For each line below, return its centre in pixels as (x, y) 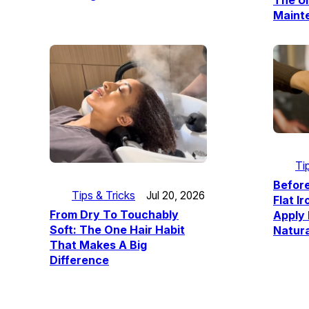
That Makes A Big (98, 245)
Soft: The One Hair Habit (117, 230)
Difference (79, 260)
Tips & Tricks (103, 196)
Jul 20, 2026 (176, 195)
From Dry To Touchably (114, 215)
